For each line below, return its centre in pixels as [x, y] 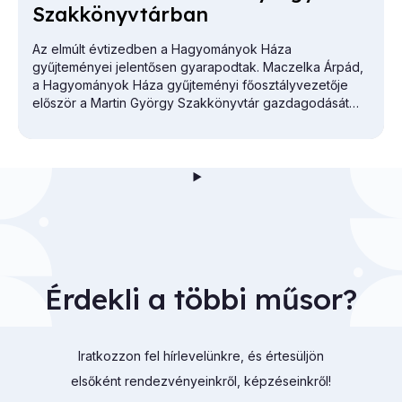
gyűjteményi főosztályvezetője [256, 85]
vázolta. [55, 121]
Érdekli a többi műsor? [201, 299]
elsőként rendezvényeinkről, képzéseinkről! [201, 381]
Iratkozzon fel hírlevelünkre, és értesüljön [201, 356]
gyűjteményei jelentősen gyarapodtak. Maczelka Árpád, [198, 67]
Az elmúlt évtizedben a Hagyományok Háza [162, 49]
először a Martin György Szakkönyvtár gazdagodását [191, 103]
